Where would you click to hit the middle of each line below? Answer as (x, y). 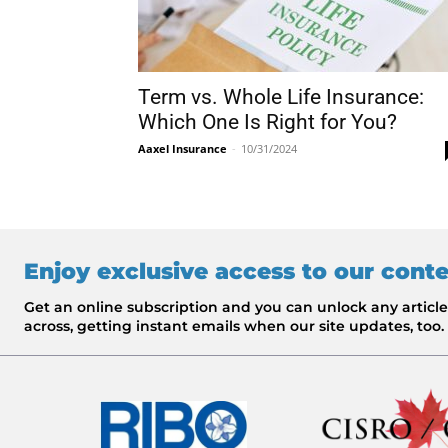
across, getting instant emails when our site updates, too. (234, 326)
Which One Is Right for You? (267, 122)
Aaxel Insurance (182, 148)
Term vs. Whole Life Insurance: (281, 97)
